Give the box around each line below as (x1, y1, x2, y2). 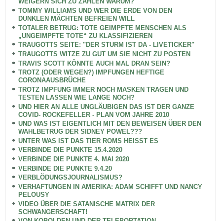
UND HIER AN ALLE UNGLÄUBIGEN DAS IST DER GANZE (18, 103, 194, 110)
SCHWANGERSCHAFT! (18, 208, 87, 216)
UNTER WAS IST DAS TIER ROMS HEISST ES (18, 137, 158, 145)
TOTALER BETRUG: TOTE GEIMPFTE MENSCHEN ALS (18, 24, 186, 32)
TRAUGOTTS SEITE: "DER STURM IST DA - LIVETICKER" (18, 41, 194, 49)
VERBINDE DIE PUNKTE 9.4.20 (18, 164, 112, 172)
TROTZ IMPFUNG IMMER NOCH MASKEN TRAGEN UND (18, 85, 188, 93)
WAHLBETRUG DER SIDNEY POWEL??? (18, 128, 142, 136)
